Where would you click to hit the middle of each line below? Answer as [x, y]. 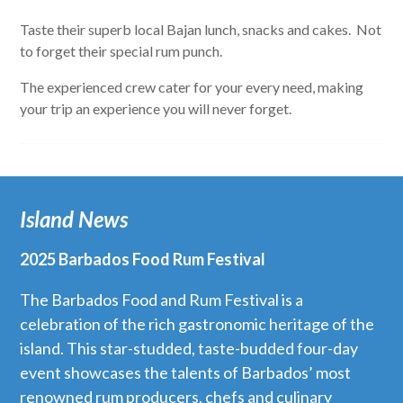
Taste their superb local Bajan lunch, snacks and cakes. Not [201, 29]
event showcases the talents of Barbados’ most [186, 372]
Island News [74, 219]
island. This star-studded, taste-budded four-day [189, 348]
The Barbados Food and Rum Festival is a [162, 299]
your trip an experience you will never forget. [156, 108]
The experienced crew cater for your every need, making [192, 87]
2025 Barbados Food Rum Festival [143, 259]
